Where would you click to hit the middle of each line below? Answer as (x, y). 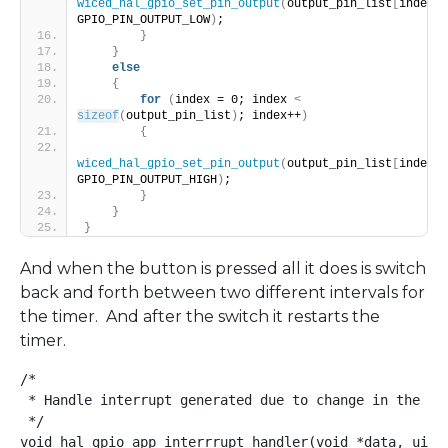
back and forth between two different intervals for (222, 292)
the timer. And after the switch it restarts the (200, 316)
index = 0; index (234, 99)
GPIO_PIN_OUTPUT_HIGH (147, 179)
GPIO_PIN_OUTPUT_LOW (143, 19)
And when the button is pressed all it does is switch (223, 268)
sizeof (98, 115)
